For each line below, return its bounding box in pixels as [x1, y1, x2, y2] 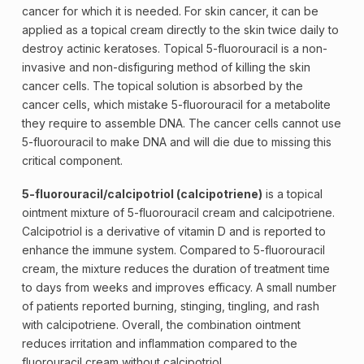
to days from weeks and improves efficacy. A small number [21, 280, 336, 295]
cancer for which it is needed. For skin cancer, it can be [21, 3, 318, 18]
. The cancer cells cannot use [182, 115, 341, 130]
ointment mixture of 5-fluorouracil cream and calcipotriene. [21, 206, 335, 220]
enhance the [21, 243, 93, 258]
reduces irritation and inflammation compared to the [21, 336, 297, 351]
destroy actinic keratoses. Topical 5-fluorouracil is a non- [21, 41, 327, 55]
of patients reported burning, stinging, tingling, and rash [21, 299, 319, 314]
